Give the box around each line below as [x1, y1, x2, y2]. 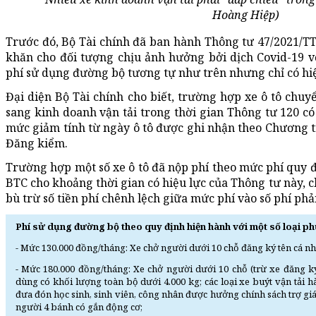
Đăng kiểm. [6, 135, 68, 151]
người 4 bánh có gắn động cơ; [15, 300, 142, 313]
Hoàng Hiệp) [212, 6, 279, 23]
